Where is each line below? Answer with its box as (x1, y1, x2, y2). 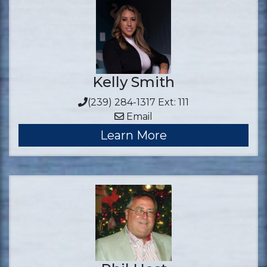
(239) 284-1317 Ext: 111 (88, 97, 189, 108)
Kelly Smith (92, 73, 175, 91)
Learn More (100, 128, 167, 142)
